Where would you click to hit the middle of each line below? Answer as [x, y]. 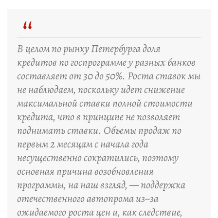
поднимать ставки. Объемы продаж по [99, 130]
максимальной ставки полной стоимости [105, 103]
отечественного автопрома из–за [88, 199]
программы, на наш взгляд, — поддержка [101, 185]
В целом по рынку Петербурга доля [89, 49]
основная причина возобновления [85, 171]
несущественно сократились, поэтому [98, 158]
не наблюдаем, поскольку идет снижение [101, 90]
